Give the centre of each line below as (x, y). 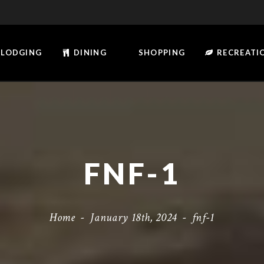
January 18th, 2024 (133, 217)
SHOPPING (161, 52)
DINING (89, 52)
